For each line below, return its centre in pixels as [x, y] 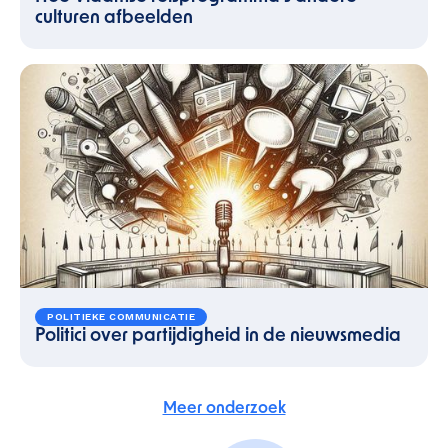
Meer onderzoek [224, 409]
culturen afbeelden [114, 18]
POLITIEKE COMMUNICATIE [121, 316]
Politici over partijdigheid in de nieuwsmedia [218, 336]
